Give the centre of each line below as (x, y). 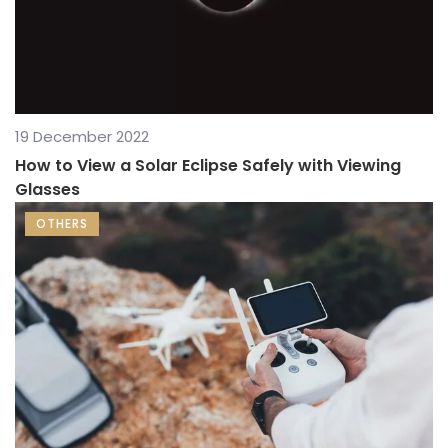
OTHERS (62, 223)
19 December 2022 (82, 136)
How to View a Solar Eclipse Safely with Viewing (208, 165)
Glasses (47, 189)
